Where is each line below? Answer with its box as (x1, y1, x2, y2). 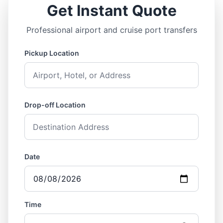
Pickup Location (24, 49, 79, 57)
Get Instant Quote (46, 1, 177, 19)
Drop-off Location (24, 101, 86, 109)
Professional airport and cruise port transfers (26, 25, 197, 35)
